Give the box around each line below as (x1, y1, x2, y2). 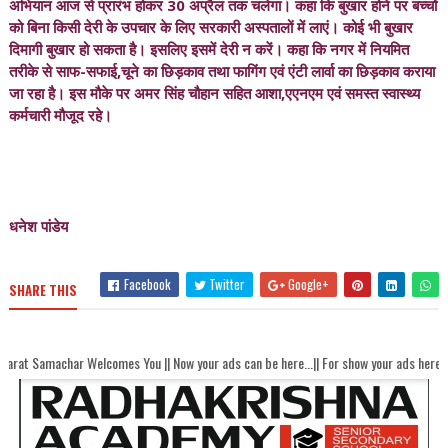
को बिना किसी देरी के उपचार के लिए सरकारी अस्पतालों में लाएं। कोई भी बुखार (8, 17, 413, 37)
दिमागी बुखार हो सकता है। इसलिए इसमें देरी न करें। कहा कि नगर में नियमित (8, 39, 409, 59)
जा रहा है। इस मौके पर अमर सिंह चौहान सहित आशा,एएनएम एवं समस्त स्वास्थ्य (8, 83, 420, 103)
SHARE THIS (8, 280, 77, 300)
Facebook (121, 274, 172, 294)
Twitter (206, 274, 246, 294)
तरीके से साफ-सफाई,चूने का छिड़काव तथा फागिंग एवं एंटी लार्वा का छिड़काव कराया (8, 61, 435, 81)
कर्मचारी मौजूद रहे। (8, 105, 112, 125)
